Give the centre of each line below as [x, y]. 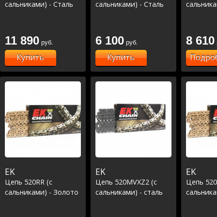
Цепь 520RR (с [29, 182]
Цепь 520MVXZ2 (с [126, 182]
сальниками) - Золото [42, 192]
